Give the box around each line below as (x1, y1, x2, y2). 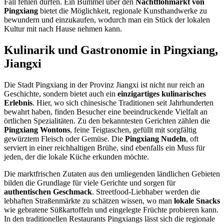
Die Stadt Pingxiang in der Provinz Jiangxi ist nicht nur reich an (4, 80, 204, 89)
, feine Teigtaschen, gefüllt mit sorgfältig (70, 125, 196, 134)
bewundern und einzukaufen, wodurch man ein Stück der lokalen (4, 15, 210, 24)
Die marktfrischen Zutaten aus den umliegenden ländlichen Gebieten (4, 169, 220, 178)
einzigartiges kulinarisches (117, 89, 206, 98)
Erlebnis (4, 98, 32, 107)
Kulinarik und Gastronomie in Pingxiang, (4, 43, 218, 57)
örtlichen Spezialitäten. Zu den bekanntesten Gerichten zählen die (4, 116, 210, 125)
